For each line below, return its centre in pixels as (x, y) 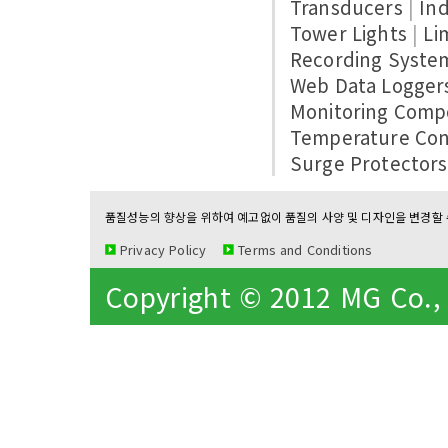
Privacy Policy (163, 249)
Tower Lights (351, 32)
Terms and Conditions (305, 249)
